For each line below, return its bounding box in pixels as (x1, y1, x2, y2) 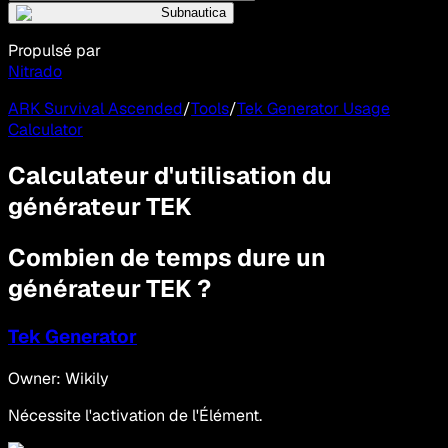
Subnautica (161, 5, 226, 21)
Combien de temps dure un (8, 241, 326, 273)
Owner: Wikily (8, 367, 109, 389)
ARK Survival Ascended (8, 98, 183, 120)
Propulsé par (8, 40, 101, 62)
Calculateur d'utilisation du (8, 160, 332, 192)
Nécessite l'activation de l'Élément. (8, 404, 262, 426)
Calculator (8, 119, 83, 141)
